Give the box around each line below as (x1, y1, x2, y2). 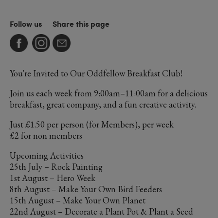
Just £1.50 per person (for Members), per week (10, 119, 174, 130)
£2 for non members (10, 130, 82, 141)
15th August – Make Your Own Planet (10, 195, 145, 206)
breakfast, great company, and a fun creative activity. (10, 99, 196, 110)
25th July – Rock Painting (10, 161, 103, 172)
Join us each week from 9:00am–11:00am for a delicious (10, 88, 208, 99)
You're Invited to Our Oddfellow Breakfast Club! (10, 68, 184, 79)
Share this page (53, 18, 109, 29)
